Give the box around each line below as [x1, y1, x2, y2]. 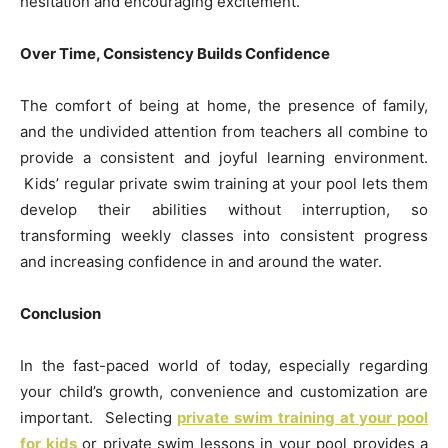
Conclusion [20, 304, 101, 324]
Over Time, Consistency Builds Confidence [20, 44, 330, 64]
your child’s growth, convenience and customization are [20, 382, 428, 402]
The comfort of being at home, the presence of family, [20, 96, 428, 116]
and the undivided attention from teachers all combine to [20, 122, 428, 142]
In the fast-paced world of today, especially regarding [20, 356, 428, 376]
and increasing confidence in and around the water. [20, 252, 382, 272]
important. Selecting [20, 408, 178, 428]
